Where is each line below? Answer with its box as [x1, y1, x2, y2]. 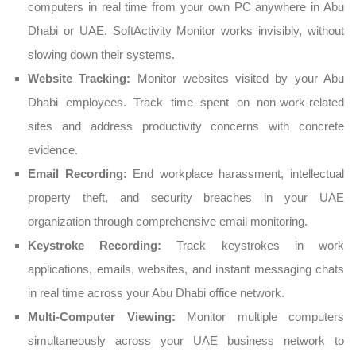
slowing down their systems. [28, 48, 175, 61]
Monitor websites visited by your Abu [137, 72, 345, 85]
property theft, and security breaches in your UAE [28, 191, 344, 204]
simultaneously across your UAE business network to [28, 334, 344, 347]
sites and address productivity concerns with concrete [28, 119, 344, 133]
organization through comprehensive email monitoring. [28, 215, 308, 228]
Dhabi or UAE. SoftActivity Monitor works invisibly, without [28, 24, 344, 37]
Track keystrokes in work [176, 238, 345, 252]
